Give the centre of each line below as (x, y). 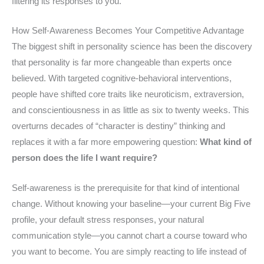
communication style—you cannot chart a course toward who (129, 235)
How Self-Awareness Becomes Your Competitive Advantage (128, 31)
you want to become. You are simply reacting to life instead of (129, 251)
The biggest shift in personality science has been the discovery (132, 47)
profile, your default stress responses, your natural (108, 220)
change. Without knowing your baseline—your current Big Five (131, 204)
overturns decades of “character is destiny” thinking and (118, 126)
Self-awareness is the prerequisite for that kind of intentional (126, 188)
